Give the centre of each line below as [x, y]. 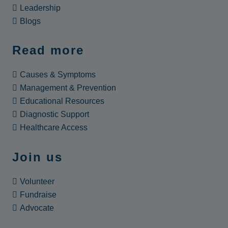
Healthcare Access [54, 128]
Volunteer [37, 181]
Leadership [40, 8]
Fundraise [38, 194]
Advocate [37, 208]
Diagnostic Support [55, 115]
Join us [38, 157]
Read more [48, 50]
